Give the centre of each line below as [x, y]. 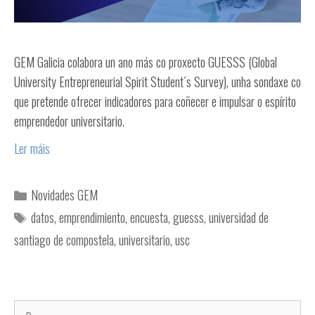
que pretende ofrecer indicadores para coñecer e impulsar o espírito [155, 102]
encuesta [149, 217]
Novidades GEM [64, 194]
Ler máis [32, 148]
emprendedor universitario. [69, 121]
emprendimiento [92, 217]
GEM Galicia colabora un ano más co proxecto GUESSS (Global [146, 62]
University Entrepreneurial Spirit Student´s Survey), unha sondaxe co [157, 82]
